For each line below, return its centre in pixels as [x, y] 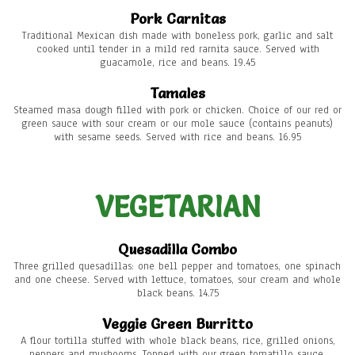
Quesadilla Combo [177, 250]
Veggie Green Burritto [177, 324]
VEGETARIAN [177, 207]
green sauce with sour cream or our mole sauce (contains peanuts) [177, 124]
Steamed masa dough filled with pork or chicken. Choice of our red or [177, 111]
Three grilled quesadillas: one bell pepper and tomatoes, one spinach [177, 267]
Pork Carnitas [177, 19]
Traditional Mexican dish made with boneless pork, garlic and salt [177, 36]
